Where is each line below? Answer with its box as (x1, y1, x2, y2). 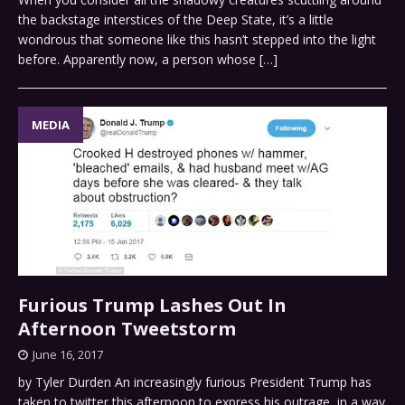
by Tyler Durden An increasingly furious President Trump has (18, 373, 372, 391)
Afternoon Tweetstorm (18, 316, 236, 342)
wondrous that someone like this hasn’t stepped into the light (18, 30, 376, 48)
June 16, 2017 (33, 346, 103, 363)
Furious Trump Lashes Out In (18, 293, 287, 318)
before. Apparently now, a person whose (18, 50, 259, 68)
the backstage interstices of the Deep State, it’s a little (18, 10, 334, 28)
